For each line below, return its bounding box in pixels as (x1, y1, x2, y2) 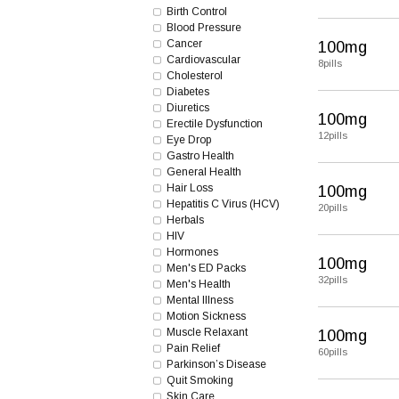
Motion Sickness (167, 310, 246, 322)
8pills (318, 58, 342, 69)
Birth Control (167, 5, 227, 18)
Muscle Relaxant (167, 326, 248, 338)
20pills (318, 202, 347, 213)
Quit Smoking (167, 374, 233, 387)
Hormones (167, 246, 218, 258)
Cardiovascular (167, 53, 240, 66)
